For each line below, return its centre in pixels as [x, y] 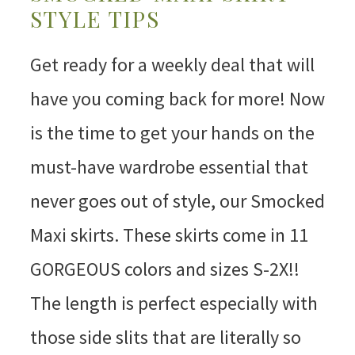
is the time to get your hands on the [172, 133]
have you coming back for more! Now [177, 99]
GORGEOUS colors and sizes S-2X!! [164, 269]
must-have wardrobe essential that [169, 167]
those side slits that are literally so [165, 338]
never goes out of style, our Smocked [177, 201]
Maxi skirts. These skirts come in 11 [169, 235]
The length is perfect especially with [174, 303]
